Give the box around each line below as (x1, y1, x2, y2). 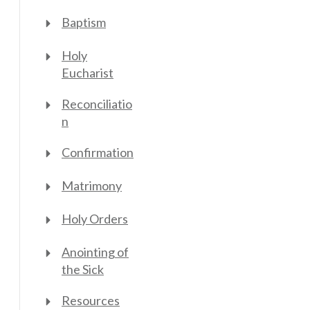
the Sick (62, 261, 104, 277)
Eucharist (62, 64, 113, 80)
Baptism (62, 14, 106, 30)
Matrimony (62, 177, 122, 193)
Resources (62, 292, 120, 308)
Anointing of (62, 244, 129, 259)
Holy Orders (62, 210, 128, 226)
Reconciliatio (62, 95, 132, 111)
